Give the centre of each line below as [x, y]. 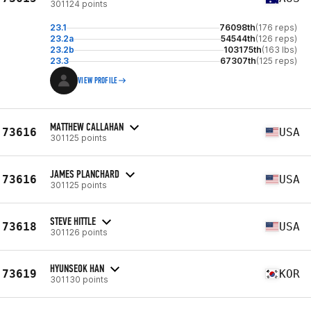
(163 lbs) [279, 50]
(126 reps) [276, 39]
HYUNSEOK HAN [77, 268]
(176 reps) [276, 27]
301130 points [79, 279]
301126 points [79, 232]
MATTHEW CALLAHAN [87, 126]
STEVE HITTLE [73, 221]
